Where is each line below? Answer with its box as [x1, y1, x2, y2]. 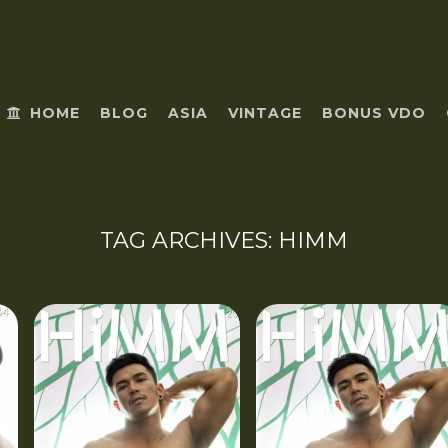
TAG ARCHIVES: [100, 227, 278, 254]
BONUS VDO [321, 104, 426, 122]
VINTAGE [227, 104, 302, 122]
